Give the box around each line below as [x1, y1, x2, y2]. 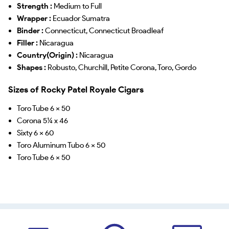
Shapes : [16, 62, 48, 72]
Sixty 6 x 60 [16, 128, 54, 138]
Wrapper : [16, 13, 53, 23]
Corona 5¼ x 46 [16, 116, 68, 125]
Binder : [16, 26, 45, 35]
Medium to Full [53, 1, 102, 11]
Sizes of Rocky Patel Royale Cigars [8, 83, 144, 95]
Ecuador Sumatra [52, 13, 110, 23]
